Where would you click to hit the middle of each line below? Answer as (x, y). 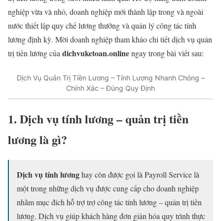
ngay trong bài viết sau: (166, 53)
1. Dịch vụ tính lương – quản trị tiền (98, 119)
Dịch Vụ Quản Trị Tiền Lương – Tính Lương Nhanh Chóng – (110, 78)
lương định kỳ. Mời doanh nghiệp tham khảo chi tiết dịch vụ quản (110, 39)
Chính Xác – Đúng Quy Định (110, 88)
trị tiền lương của (35, 53)
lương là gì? (37, 140)
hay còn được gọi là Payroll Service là (139, 175)
